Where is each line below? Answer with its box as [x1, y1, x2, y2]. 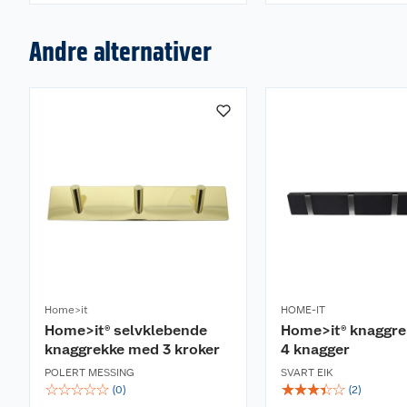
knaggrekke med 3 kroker [45, 341, 220, 358]
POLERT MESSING [45, 366, 134, 379]
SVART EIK [281, 366, 333, 379]
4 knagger [281, 341, 350, 358]
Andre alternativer [29, 35, 212, 67]
